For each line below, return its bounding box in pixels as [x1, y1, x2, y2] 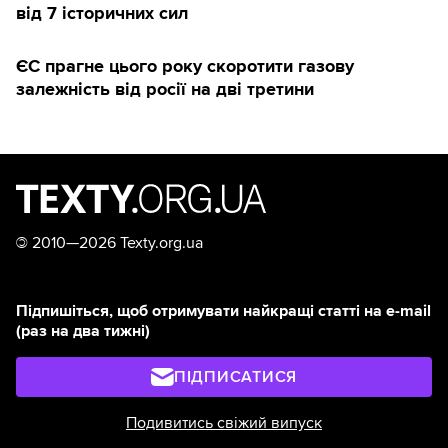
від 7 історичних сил [16, 2, 188, 25]
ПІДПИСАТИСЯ [173, 367, 298, 388]
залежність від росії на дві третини [16, 78, 314, 101]
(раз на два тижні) [16, 321, 150, 342]
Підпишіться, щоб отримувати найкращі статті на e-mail [16, 301, 431, 322]
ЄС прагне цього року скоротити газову [16, 55, 354, 78]
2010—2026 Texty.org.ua [28, 233, 203, 254]
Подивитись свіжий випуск [126, 413, 322, 434]
